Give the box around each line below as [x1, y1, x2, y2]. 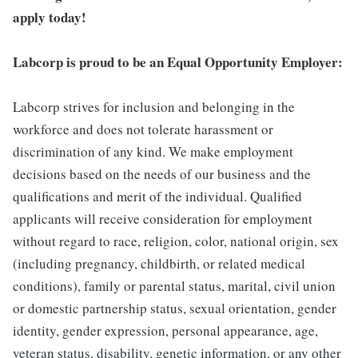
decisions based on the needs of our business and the [13, 165, 311, 183]
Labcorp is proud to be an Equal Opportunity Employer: [13, 52, 343, 72]
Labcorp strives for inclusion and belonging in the [13, 97, 295, 116]
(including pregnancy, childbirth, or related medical [13, 254, 305, 272]
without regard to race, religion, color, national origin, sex [13, 232, 339, 250]
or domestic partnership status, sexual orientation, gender [13, 299, 336, 317]
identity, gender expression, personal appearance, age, [13, 321, 318, 340]
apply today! [13, 7, 86, 27]
